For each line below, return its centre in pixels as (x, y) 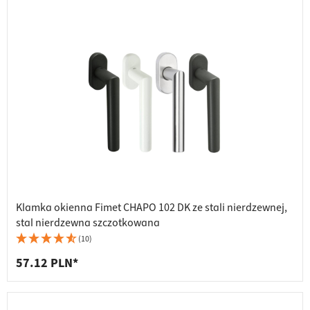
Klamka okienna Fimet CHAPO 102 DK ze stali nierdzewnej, (152, 208)
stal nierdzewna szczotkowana (88, 223)
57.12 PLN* (47, 264)
